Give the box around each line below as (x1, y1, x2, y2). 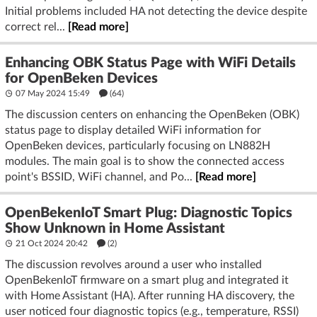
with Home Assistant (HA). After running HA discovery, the (5, 289, 294, 301)
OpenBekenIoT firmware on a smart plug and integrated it (5, 274, 289, 286)
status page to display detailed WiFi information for (5, 124, 261, 136)
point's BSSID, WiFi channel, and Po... (5, 171, 195, 183)
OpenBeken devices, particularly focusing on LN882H (5, 139, 270, 151)
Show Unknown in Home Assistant (5, 221, 225, 236)
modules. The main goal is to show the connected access (5, 155, 284, 167)
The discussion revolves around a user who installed (5, 258, 262, 270)
